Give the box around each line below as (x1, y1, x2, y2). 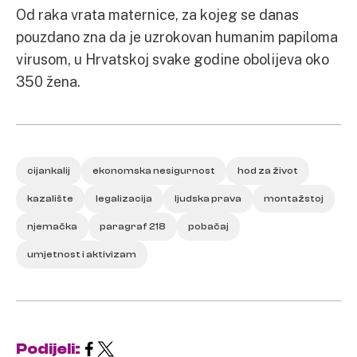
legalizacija (96, 193, 152, 204)
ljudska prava (175, 193, 241, 204)
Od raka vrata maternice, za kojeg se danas (16, 6, 299, 23)
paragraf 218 (100, 221, 166, 232)
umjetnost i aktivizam (27, 249, 136, 260)
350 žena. (16, 73, 80, 90)
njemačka (27, 221, 77, 232)
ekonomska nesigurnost (92, 165, 215, 176)
